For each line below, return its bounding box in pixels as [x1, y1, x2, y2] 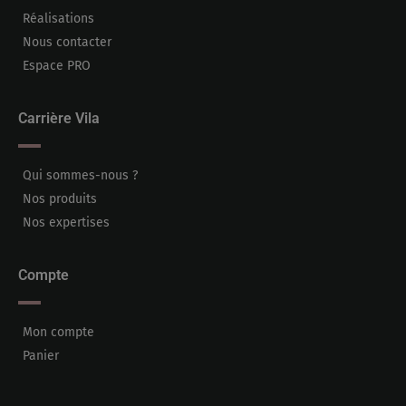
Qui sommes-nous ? [23, 167, 138, 183]
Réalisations [23, 10, 94, 26]
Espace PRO [23, 57, 91, 73]
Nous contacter [23, 34, 111, 50]
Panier [23, 347, 59, 363]
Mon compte [23, 324, 94, 340]
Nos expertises [23, 214, 110, 230]
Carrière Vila [18, 109, 100, 127]
